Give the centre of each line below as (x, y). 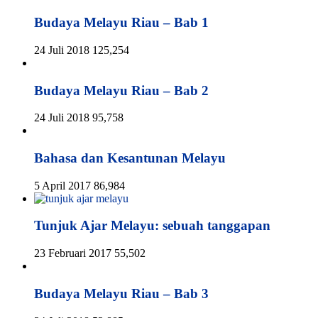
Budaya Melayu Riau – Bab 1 (121, 23)
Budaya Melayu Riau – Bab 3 (121, 293)
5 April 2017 (62, 185)
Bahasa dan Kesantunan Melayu (130, 158)
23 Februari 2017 (73, 253)
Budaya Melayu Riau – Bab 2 (121, 90)
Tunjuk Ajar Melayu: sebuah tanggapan (152, 226)
